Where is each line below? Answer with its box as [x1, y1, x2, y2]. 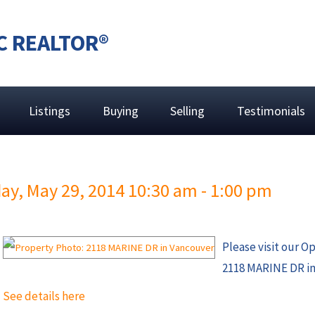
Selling [170, 102, 205, 119]
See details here [3, 288, 85, 304]
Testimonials [237, 102, 306, 119]
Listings [29, 102, 71, 119]
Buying [102, 102, 139, 119]
